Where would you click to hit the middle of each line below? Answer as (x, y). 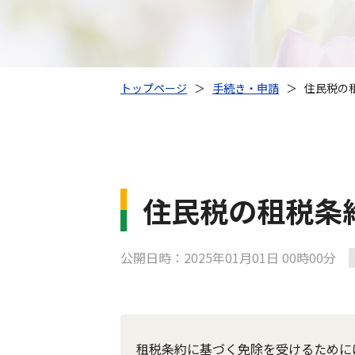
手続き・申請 (246, 88)
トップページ (154, 88)
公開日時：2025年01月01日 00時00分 (228, 257)
